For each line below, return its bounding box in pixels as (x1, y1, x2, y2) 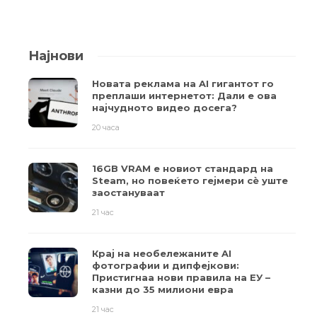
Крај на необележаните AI (92, 248, 231, 260)
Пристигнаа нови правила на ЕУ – (92, 272, 270, 284)
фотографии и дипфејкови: (92, 260, 239, 272)
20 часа (92, 122, 120, 133)
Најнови (28, 48, 83, 64)
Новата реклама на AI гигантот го (92, 78, 274, 90)
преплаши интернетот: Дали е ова (92, 90, 277, 102)
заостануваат (92, 187, 165, 199)
